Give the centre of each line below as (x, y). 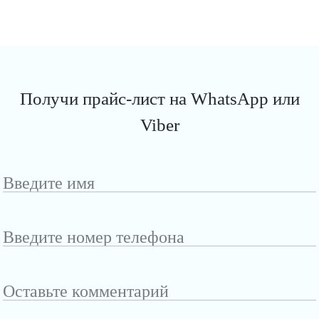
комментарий (41, 306)
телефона (32, 271)
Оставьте (30, 287)
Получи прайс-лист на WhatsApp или (159, 99)
